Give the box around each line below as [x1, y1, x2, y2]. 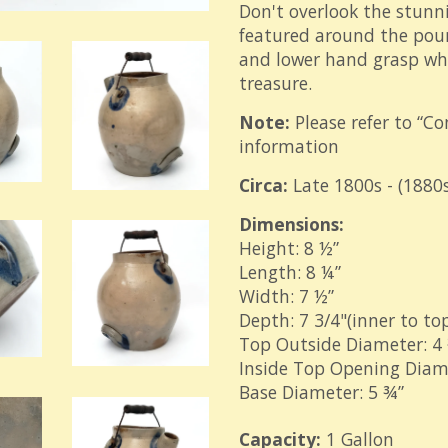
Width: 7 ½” [239, 284, 334, 308]
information [239, 134, 339, 158]
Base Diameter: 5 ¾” [239, 380, 404, 404]
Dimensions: [239, 212, 349, 236]
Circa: [239, 173, 293, 197]
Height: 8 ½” [239, 236, 344, 260]
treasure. [239, 71, 317, 95]
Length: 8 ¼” [239, 260, 341, 284]
